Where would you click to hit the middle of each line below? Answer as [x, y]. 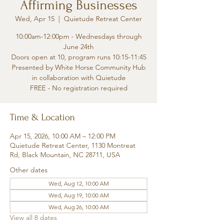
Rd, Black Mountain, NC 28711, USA [65, 155]
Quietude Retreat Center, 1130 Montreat [73, 145]
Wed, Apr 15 [35, 19]
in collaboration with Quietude [79, 78]
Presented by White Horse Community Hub [79, 67]
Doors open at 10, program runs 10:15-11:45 [79, 57]
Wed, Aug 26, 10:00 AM [79, 207]
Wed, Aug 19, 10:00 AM [79, 195]
